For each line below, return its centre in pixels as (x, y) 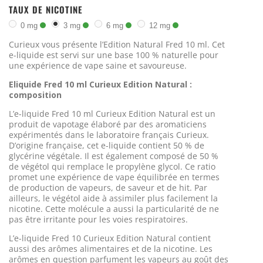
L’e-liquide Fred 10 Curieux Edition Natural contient (110, 238)
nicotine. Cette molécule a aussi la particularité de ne (114, 208)
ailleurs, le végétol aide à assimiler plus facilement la (113, 198)
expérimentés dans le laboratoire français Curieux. (109, 134)
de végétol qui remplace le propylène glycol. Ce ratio (112, 166)
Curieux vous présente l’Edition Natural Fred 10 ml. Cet (117, 44)
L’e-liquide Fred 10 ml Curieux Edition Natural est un (112, 113)
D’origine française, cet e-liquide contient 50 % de (107, 145)
